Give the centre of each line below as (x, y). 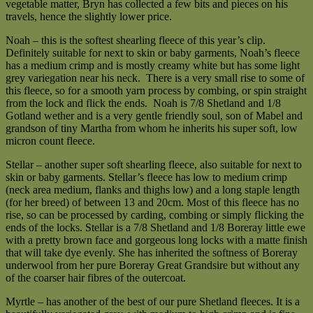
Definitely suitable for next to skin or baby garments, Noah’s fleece (153, 53)
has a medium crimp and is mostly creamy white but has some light (153, 66)
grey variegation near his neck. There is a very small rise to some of (155, 78)
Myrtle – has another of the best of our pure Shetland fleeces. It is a (153, 302)
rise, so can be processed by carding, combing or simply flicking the (155, 215)
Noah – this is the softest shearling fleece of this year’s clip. (136, 41)
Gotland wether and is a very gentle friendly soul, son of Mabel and (154, 116)
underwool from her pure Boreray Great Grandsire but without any (153, 265)
